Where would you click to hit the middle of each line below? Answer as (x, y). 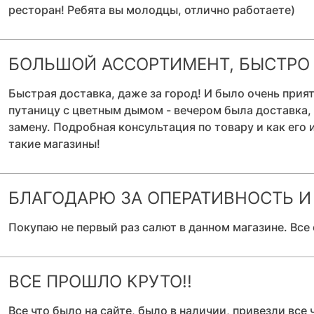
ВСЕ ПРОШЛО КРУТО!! (100, 281)
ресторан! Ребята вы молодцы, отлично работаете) (152, 10)
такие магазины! (54, 144)
